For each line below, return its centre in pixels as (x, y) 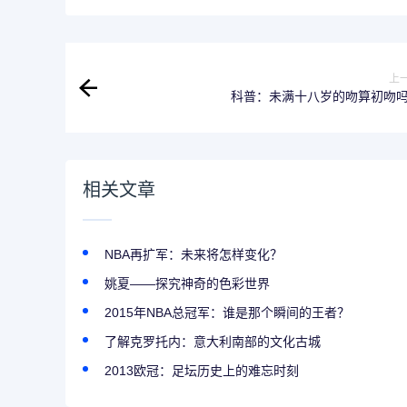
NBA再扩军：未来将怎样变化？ (194, 255)
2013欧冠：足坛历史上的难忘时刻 (202, 371)
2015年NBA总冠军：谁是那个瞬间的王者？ (228, 313)
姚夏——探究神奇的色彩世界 (188, 284)
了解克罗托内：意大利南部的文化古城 (213, 342)
